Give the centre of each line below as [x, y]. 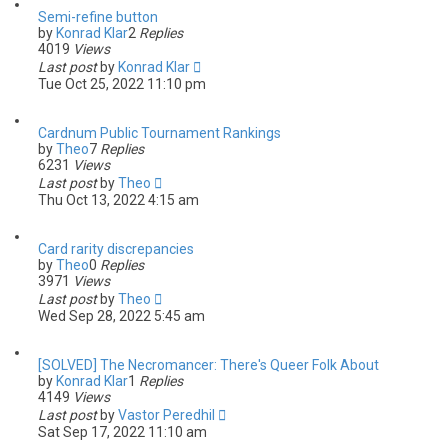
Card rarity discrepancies [116, 249]
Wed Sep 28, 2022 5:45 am [121, 316]
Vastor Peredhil [166, 415]
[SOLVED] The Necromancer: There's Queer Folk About [208, 365]
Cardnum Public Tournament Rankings [159, 133]
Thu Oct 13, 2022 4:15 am [118, 200]
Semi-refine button [98, 17]
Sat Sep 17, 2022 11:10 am [122, 432]
